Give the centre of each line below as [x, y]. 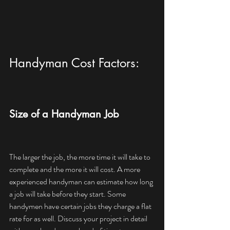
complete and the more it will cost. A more [75, 169]
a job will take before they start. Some [68, 194]
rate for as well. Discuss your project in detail [79, 219]
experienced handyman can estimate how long [82, 182]
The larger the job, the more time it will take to [81, 157]
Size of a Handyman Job [64, 114]
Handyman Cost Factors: [74, 63]
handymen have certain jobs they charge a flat [81, 206]
